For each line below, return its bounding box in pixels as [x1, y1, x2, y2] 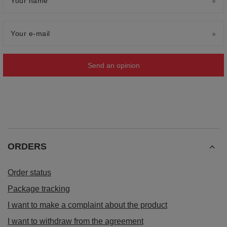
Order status [8, 168, 51, 177]
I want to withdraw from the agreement [8, 217, 143, 226]
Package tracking [8, 184, 70, 194]
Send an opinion [87, 61, 140, 69]
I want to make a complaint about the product [8, 201, 167, 210]
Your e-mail [11, 29, 50, 38]
